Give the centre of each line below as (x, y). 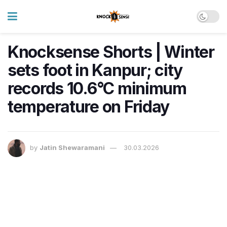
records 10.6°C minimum (97, 88)
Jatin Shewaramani (72, 148)
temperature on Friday (89, 107)
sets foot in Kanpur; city (95, 70)
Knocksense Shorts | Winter (111, 52)
